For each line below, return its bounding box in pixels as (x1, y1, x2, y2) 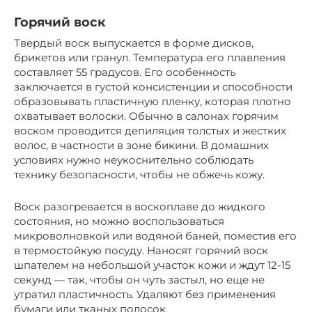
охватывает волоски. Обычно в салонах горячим (14, 109, 279, 123)
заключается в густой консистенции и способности (14, 79, 292, 93)
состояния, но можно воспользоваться (14, 214, 224, 228)
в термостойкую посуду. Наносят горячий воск (14, 243, 268, 257)
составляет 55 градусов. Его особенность (14, 65, 235, 79)
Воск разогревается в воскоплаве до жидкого (14, 199, 265, 213)
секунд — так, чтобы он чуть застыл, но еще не (14, 272, 265, 286)
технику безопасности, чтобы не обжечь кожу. (14, 167, 265, 181)
